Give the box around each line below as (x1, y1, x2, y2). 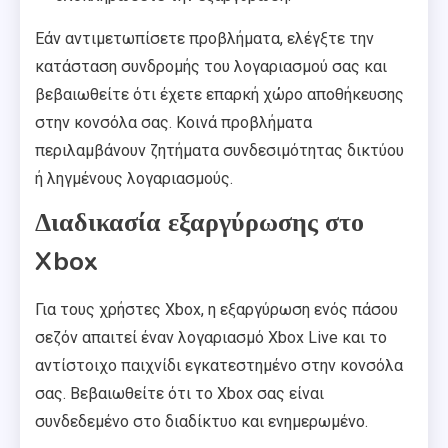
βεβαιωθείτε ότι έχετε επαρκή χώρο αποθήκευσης (35, 85, 404, 105)
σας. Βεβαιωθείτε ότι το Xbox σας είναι (35, 384, 324, 404)
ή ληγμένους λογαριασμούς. (35, 169, 233, 189)
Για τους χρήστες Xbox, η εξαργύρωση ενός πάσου (35, 300, 398, 320)
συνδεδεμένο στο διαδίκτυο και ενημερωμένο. (35, 412, 368, 432)
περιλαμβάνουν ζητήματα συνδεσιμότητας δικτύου (35, 141, 404, 161)
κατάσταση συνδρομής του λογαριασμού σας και (35, 57, 387, 77)
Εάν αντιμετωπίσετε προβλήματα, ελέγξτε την (35, 29, 374, 49)
